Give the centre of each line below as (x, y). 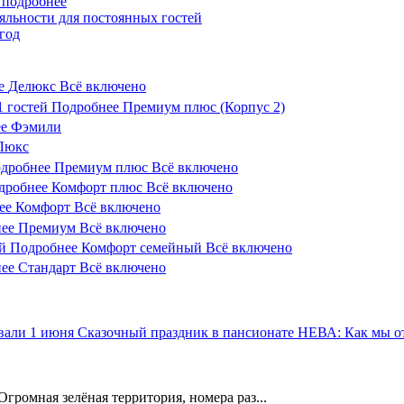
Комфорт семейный (143, 247)
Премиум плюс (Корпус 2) (204, 106)
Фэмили (36, 126)
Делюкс (34, 87)
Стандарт (49, 268)
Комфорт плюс (99, 187)
